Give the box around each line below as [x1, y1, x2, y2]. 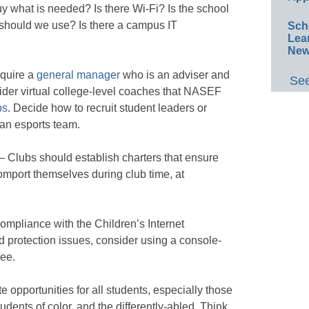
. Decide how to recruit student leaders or [8, 101, 207, 114]
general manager [37, 68, 120, 81]
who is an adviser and [120, 68, 230, 81]
